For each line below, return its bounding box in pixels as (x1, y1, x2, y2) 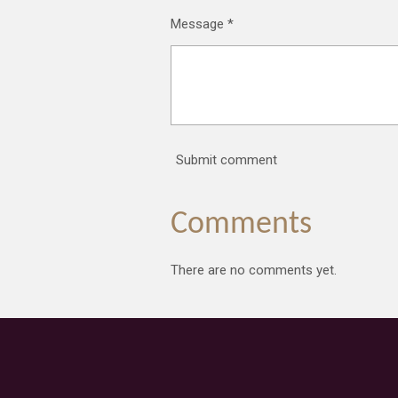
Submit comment (176, 151, 277, 168)
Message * (171, 15, 234, 32)
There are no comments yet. (171, 262, 337, 279)
